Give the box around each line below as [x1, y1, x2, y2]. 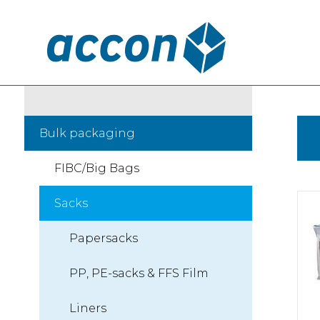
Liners [69, 301, 106, 315]
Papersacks [69, 231, 138, 245]
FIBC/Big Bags [54, 161, 139, 175]
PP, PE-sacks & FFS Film [69, 266, 209, 280]
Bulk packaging [39, 126, 135, 140]
